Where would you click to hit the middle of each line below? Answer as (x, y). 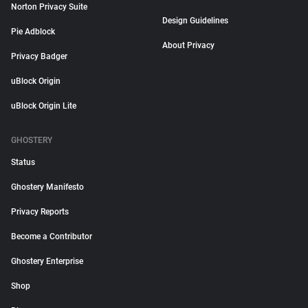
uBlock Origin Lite (44, 106)
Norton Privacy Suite (49, 7)
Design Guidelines (195, 21)
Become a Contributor (52, 236)
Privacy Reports (40, 212)
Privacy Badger (39, 56)
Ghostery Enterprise (47, 261)
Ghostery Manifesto (47, 187)
